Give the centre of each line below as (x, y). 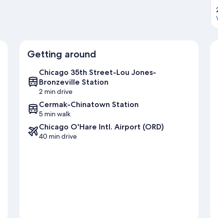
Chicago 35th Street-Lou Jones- (98, 73)
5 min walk (55, 114)
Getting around (62, 54)
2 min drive (56, 92)
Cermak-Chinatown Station (89, 105)
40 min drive (58, 136)
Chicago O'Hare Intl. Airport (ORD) (101, 127)
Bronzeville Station (74, 82)
